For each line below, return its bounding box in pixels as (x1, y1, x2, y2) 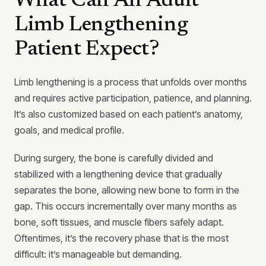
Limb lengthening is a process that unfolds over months (14, 76, 247, 88)
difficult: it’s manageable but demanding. (14, 248, 182, 260)
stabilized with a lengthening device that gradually (14, 168, 222, 180)
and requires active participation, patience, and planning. (14, 92, 252, 104)
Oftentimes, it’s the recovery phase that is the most (14, 232, 229, 244)
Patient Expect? (14, 39, 159, 61)
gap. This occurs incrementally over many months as (14, 200, 237, 212)
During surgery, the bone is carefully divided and (14, 152, 213, 164)
